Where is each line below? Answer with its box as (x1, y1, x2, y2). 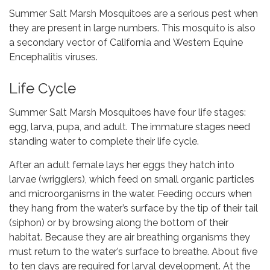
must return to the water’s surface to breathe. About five (9, 246, 257, 258)
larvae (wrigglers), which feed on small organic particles (9, 174, 254, 186)
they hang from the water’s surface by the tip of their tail (9, 202, 258, 215)
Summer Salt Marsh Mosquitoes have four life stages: (9, 107, 246, 119)
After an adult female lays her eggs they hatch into (9, 159, 234, 171)
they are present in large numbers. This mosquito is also (9, 22, 256, 34)
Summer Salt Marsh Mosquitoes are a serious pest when (9, 8, 258, 20)
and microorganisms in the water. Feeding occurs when (9, 188, 252, 200)
